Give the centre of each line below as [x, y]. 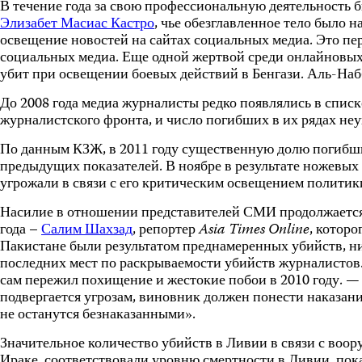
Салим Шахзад [87, 230]
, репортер [166, 230]
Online [289, 230]
